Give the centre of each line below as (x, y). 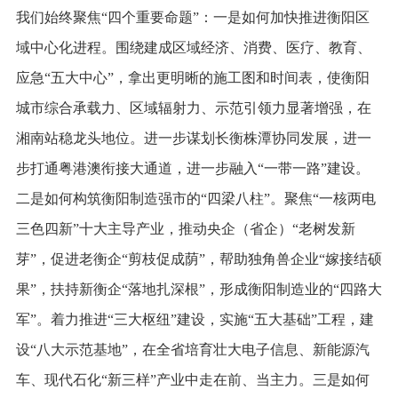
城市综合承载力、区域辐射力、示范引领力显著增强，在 (193, 107)
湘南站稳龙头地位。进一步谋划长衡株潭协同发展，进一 (193, 138)
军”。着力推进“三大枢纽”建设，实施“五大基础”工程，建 (195, 319)
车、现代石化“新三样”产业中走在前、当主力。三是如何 (192, 379)
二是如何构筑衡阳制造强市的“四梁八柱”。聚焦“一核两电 (195, 198)
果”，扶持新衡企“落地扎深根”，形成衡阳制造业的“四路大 (199, 289)
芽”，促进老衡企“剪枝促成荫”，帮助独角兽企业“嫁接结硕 (199, 259)
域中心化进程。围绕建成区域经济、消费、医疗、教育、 (193, 47)
